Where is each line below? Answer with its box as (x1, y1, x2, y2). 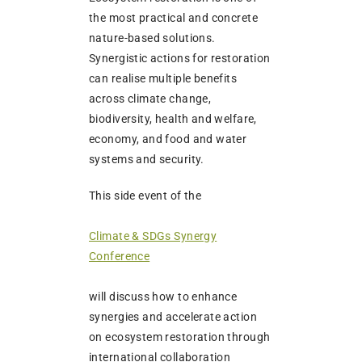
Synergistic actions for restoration (89, 51, 271, 65)
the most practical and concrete (89, 11, 259, 24)
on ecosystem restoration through (89, 330, 271, 343)
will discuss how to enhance (89, 289, 238, 303)
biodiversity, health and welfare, (89, 112, 257, 125)
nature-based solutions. (89, 31, 216, 44)
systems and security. (89, 152, 204, 166)
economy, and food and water (89, 132, 247, 145)
